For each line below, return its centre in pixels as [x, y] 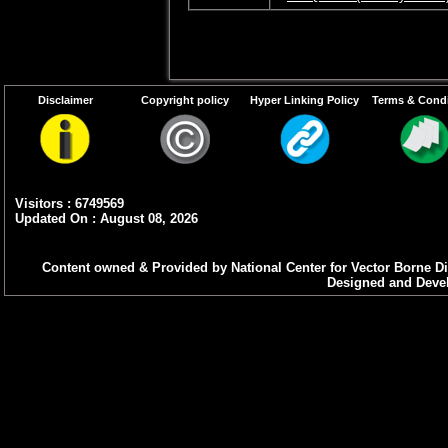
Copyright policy [184, 99]
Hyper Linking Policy [305, 99]
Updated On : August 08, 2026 [106, 218]
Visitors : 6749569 [69, 203]
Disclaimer [65, 99]
